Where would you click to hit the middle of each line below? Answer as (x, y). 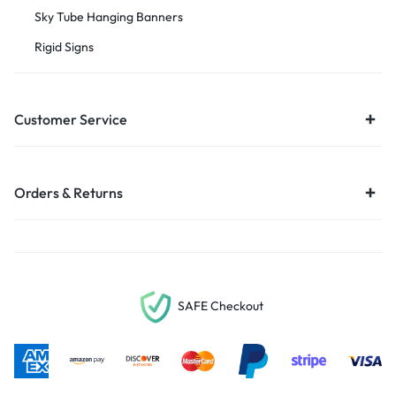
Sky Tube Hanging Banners (109, 17)
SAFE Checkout (220, 306)
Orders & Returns (69, 193)
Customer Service (71, 120)
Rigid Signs (64, 47)
